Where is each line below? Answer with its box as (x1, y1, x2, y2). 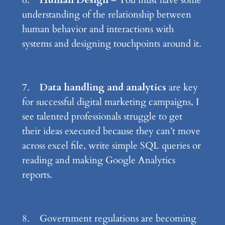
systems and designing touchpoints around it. (22, 37, 201, 51)
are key (166, 81, 198, 94)
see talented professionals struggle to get (22, 110, 182, 124)
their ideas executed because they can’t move (22, 125, 200, 138)
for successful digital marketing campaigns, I (22, 95, 199, 109)
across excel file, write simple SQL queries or (22, 139, 201, 153)
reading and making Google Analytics (22, 154, 175, 167)
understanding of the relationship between (22, 8, 191, 22)
